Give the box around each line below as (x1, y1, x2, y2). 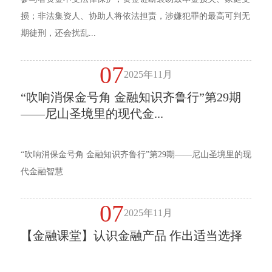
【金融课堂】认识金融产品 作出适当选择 (20, 229, 242, 243)
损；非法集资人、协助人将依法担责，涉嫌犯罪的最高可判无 (20, 12, 250, 21)
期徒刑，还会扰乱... (20, 29, 96, 38)
